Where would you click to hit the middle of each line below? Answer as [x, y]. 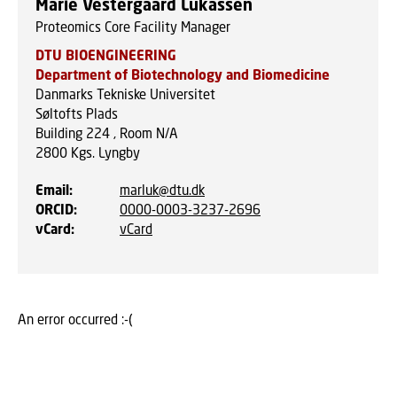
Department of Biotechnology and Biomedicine [183, 74]
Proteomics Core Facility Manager [133, 26]
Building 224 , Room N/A [107, 132]
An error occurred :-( [75, 319]
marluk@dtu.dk [162, 189]
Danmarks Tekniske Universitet [125, 93]
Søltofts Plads [77, 113]
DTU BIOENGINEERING [106, 54]
